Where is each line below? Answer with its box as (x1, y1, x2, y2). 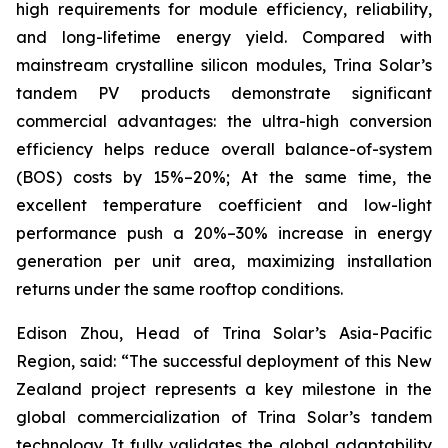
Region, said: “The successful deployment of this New (16, 351, 432, 371)
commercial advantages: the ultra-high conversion (16, 111, 432, 131)
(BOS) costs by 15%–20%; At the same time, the (16, 167, 432, 187)
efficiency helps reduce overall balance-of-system (16, 139, 432, 159)
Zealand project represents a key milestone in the (16, 379, 432, 399)
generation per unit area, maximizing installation (16, 251, 432, 271)
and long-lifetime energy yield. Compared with (16, 27, 432, 47)
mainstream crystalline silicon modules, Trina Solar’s (16, 55, 432, 75)
